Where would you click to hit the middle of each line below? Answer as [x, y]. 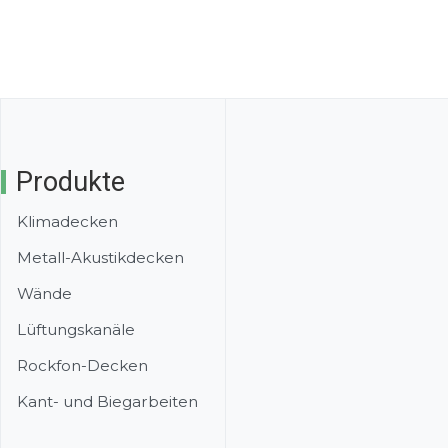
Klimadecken [67, 221]
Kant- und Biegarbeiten [107, 401]
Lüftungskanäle [76, 329]
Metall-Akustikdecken [100, 257]
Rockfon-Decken [82, 365]
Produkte [70, 182]
